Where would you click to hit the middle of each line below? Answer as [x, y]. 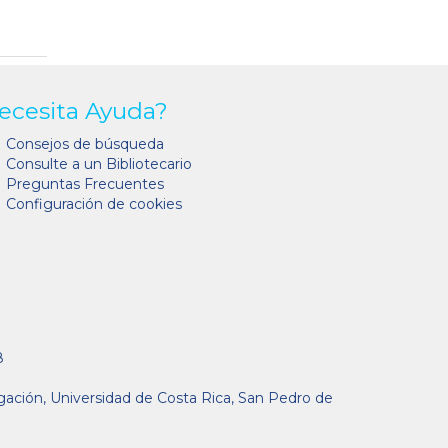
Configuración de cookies [94, 203]
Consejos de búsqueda [85, 143]
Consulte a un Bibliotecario [99, 163]
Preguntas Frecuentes [85, 183]
